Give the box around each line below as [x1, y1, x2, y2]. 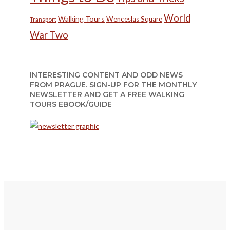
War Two [30, 29, 68, 41]
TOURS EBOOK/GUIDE [30, 99, 112, 109]
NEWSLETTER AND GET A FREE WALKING [30, 89, 184, 99]
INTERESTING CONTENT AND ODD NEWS [30, 70, 183, 80]
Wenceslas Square [106, 15, 162, 24]
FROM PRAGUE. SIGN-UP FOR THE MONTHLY [30, 80, 197, 89]
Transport [30, 15, 56, 24]
